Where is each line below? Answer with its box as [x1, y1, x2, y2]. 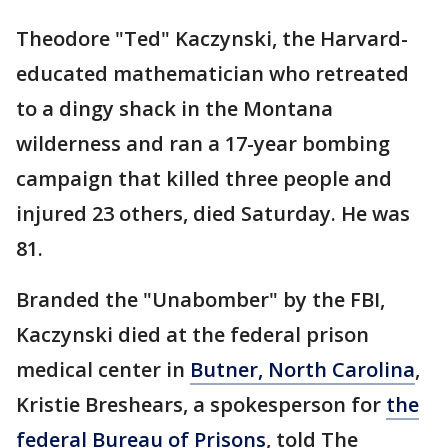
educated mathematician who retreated [16, 60, 409, 87]
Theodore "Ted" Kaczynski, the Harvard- [16, 25, 408, 52]
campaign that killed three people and [16, 165, 392, 192]
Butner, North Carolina [190, 356, 415, 383]
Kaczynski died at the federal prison [16, 321, 369, 348]
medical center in [16, 356, 190, 383]
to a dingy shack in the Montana [16, 95, 333, 122]
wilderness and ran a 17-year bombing [16, 130, 390, 157]
